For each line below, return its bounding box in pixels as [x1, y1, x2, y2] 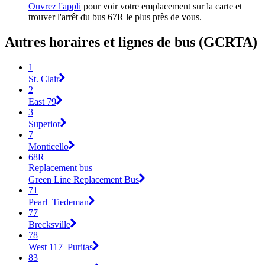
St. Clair [28, 73, 59, 84]
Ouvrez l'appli [28, 1, 81, 12]
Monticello [28, 141, 69, 151]
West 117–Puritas [28, 241, 93, 252]
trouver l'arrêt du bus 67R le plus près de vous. [28, 12, 202, 22]
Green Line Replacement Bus [28, 174, 139, 185]
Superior [28, 118, 60, 129]
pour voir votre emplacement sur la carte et [81, 1, 242, 12]
